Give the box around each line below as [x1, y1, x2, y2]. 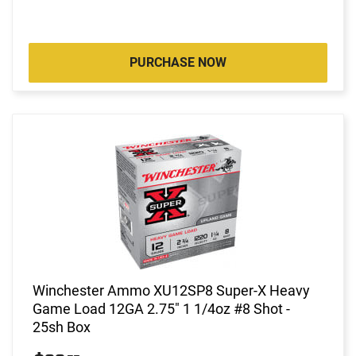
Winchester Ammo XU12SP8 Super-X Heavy [33, 281, 310, 299]
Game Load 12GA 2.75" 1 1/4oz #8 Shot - [33, 300, 290, 317]
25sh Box [33, 318, 91, 335]
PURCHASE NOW [130, 54, 226, 70]
